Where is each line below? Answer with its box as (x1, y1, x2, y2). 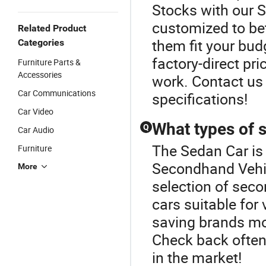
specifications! (152, 89, 248, 109)
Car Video (18, 106, 53, 117)
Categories (18, 37, 64, 48)
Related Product (18, 23, 86, 34)
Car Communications (18, 87, 96, 99)
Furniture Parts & (18, 56, 81, 68)
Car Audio (18, 124, 54, 135)
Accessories (18, 69, 62, 80)
